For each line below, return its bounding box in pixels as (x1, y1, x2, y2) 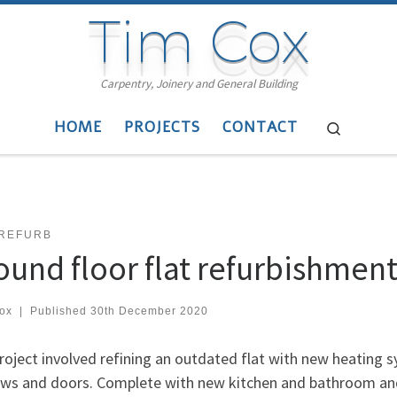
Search (342, 118, 380, 136)
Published (29, 304, 90, 317)
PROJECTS (124, 117, 200, 137)
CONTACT (222, 117, 298, 137)
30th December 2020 (90, 304, 208, 317)
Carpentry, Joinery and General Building (99, 76, 298, 92)
